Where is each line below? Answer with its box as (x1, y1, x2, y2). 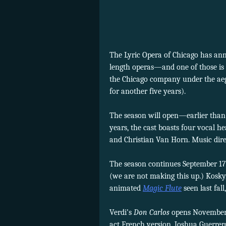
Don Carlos (134, 208, 172, 217)
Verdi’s (109, 208, 134, 217)
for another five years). (109, 87, 186, 96)
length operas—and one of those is (109, 63, 224, 72)
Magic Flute (143, 184, 182, 193)
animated (109, 184, 143, 193)
